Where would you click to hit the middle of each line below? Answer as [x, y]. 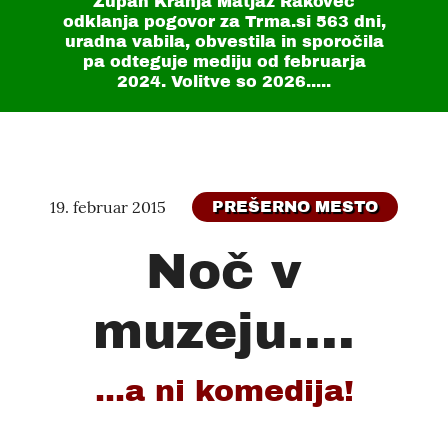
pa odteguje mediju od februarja [224, 61]
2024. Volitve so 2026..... [224, 81]
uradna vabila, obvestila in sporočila [224, 41]
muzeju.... [224, 331]
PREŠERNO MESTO [295, 206]
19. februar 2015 [108, 207]
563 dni [348, 21]
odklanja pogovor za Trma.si [189, 21]
